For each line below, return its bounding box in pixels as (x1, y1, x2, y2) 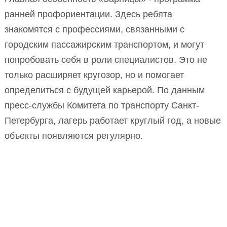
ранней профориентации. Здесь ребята (5, 9, 172, 19)
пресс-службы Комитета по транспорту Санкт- (5, 100, 199, 110)
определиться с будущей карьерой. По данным (5, 85, 205, 95)
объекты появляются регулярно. (5, 130, 143, 141)
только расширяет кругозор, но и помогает (5, 69, 184, 80)
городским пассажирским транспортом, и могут (5, 39, 204, 50)
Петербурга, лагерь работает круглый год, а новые (5, 115, 221, 126)
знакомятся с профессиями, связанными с (5, 24, 184, 34)
